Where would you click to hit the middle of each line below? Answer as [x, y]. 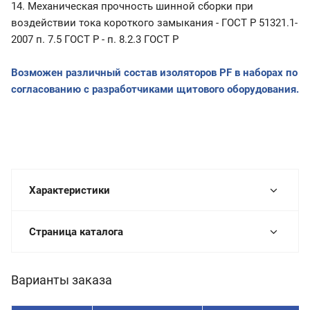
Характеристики [70, 191]
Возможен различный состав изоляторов [115, 73]
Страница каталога [76, 232]
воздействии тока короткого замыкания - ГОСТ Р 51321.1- [154, 23]
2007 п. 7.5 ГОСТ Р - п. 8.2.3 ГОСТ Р [95, 40]
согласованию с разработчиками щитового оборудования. [155, 90]
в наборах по [265, 73]
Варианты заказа [62, 280]
